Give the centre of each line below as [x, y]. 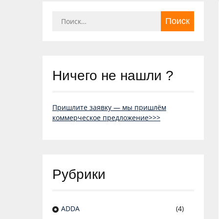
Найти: [63, 16]
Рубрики [79, 175]
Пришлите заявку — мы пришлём [109, 108]
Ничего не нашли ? [113, 76]
